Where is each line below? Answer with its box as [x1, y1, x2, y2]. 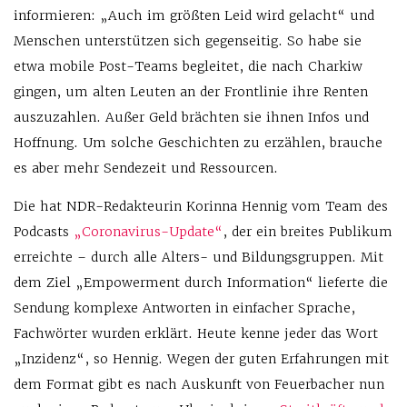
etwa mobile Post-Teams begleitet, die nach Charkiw [14, 58, 362, 75]
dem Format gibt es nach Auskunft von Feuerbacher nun [14, 376, 384, 393]
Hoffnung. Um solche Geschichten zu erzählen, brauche [14, 134, 382, 152]
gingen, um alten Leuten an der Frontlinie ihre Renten [14, 84, 368, 101]
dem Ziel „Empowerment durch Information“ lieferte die [14, 274, 388, 292]
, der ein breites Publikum [223, 223, 392, 241]
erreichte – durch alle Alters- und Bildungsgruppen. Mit [14, 249, 383, 266]
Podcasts [14, 223, 69, 241]
